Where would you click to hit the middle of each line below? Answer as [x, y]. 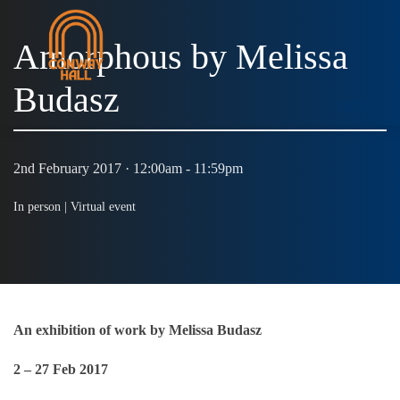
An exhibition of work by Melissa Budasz [137, 329]
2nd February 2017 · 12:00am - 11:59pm [128, 169]
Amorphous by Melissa [181, 57]
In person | [42, 207]
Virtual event [103, 207]
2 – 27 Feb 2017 [61, 369]
